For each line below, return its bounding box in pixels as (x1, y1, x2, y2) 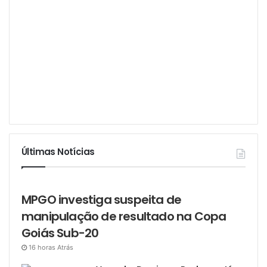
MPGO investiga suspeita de (21, 191, 182, 209)
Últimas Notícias (21, 145, 95, 159)
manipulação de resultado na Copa (21, 208, 226, 225)
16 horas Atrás (29, 243, 73, 252)
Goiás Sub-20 (21, 225, 99, 242)
